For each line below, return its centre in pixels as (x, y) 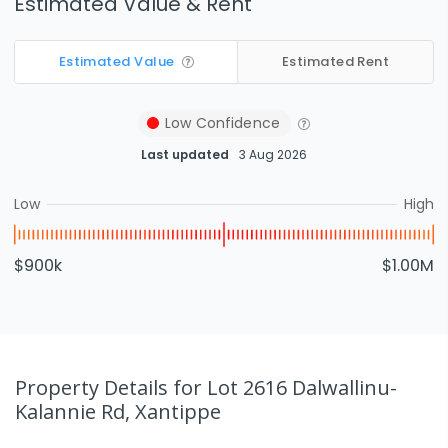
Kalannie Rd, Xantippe (118, 411)
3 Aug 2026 (273, 154)
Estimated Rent (335, 62)
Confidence (236, 122)
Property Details (94, 387)
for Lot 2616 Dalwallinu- (285, 387)
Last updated (185, 154)
